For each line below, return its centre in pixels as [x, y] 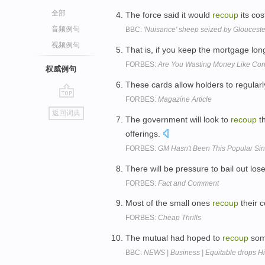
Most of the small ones [169, 203]
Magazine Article [185, 99]
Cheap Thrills [180, 218]
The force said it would [169, 15]
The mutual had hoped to [174, 238]
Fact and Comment [188, 183]
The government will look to [178, 119]
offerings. [144, 133]
